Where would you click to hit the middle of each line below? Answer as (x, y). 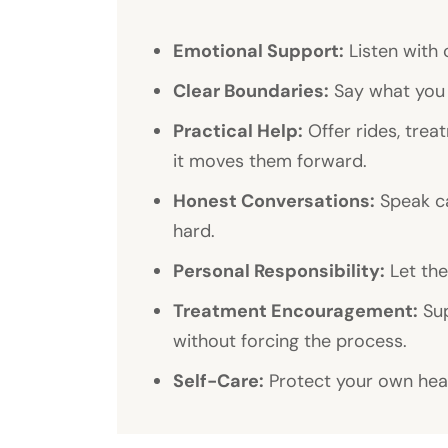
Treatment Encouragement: (295, 310)
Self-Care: (218, 380)
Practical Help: (238, 130)
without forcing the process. (290, 340)
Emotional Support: (258, 50)
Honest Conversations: (274, 200)
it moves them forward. (270, 160)
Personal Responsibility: (279, 270)
